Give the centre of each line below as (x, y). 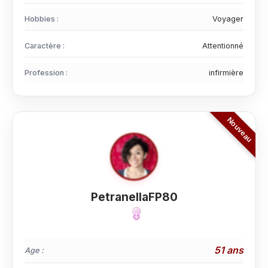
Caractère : (45, 46)
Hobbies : (42, 19)
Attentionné (223, 46)
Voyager (228, 19)
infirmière (226, 73)
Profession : (46, 73)
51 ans (229, 250)
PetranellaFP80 (134, 197)
